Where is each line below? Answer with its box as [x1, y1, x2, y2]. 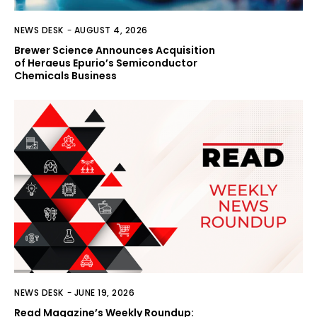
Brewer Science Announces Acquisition [14, 42, 215, 57]
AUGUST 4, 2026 [74, 23, 148, 36]
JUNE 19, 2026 [74, 286, 134, 299]
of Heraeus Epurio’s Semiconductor [14, 55, 197, 70]
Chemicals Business [14, 68, 117, 83]
